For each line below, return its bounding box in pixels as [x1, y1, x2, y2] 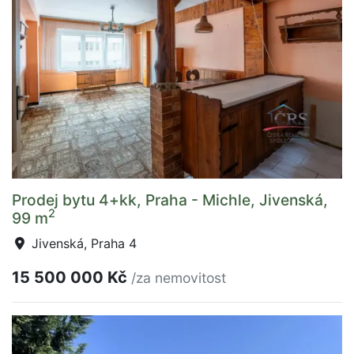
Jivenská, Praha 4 [28, 235, 137, 251]
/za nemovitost [131, 269, 226, 286]
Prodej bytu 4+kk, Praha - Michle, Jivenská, [12, 190, 328, 209]
